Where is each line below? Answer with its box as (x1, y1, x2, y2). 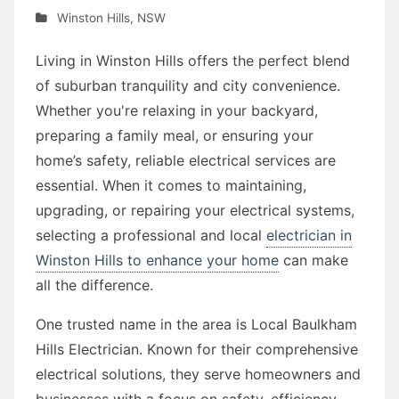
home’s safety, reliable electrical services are (36, 151, 336, 169)
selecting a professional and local (36, 225, 266, 244)
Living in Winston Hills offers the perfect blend (36, 51, 350, 69)
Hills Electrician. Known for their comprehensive (36, 339, 358, 358)
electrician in (266, 225, 352, 244)
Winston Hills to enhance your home (36, 250, 279, 269)
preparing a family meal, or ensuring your (36, 126, 313, 144)
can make (279, 250, 348, 269)
